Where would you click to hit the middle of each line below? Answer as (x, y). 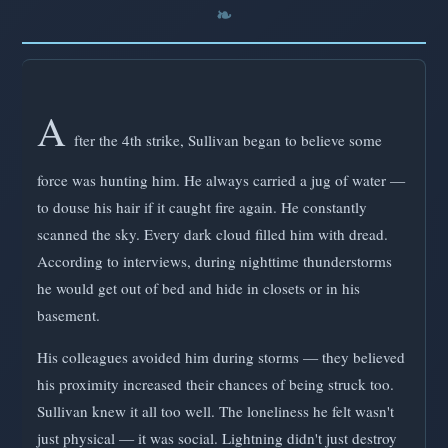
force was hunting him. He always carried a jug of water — (221, 179)
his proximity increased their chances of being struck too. (215, 383)
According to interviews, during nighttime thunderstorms (214, 260)
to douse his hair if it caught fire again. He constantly (202, 206)
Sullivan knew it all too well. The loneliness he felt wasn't (215, 410)
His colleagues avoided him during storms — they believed (221, 356)
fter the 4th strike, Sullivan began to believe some (228, 139)
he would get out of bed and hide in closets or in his (198, 287)
